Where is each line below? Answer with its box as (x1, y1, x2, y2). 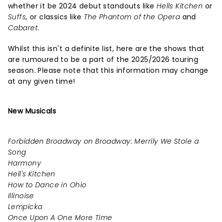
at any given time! (8, 76, 75, 86)
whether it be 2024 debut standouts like (8, 1, 157, 11)
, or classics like (26, 12, 84, 22)
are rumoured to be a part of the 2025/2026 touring (8, 55, 199, 64)
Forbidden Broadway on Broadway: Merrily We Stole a (8, 136, 199, 146)
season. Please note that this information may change (8, 65, 209, 75)
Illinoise (8, 191, 34, 201)
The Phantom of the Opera (84, 12, 180, 22)
